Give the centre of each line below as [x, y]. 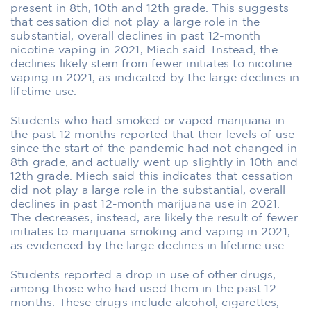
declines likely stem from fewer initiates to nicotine [151, 64]
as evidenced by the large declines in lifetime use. [149, 246]
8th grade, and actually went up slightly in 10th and [154, 162]
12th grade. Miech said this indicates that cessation [152, 176]
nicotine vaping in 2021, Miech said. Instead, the [144, 50]
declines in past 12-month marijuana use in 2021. [145, 204]
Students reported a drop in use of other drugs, [143, 275]
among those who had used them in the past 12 [143, 289]
